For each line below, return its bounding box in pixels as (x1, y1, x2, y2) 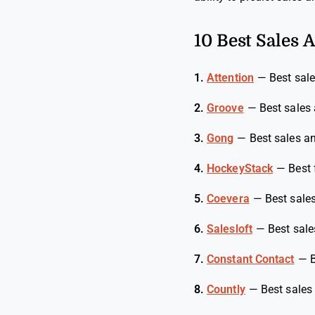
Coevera (207, 193, 250, 205)
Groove (207, 102, 244, 114)
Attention (207, 72, 254, 84)
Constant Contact (207, 253, 295, 265)
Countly (207, 283, 245, 295)
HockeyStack (207, 162, 274, 174)
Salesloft (207, 223, 252, 235)
